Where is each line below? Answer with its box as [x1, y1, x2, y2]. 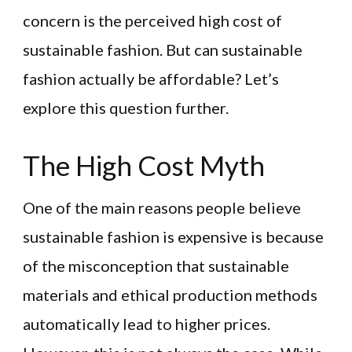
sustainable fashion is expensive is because [23, 226, 324, 246]
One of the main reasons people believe [23, 197, 301, 217]
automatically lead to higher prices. [23, 313, 270, 333]
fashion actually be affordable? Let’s [23, 69, 279, 89]
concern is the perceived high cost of [23, 11, 282, 31]
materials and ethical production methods [23, 284, 317, 304]
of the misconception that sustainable [23, 255, 289, 275]
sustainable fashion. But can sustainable [23, 40, 302, 60]
